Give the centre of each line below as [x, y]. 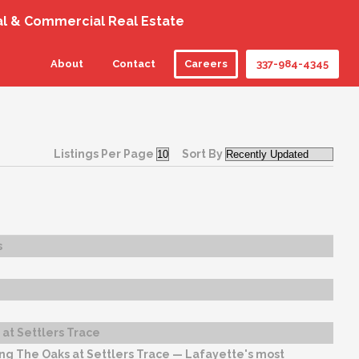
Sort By [202, 153]
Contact [134, 64]
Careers [206, 64]
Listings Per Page [103, 153]
